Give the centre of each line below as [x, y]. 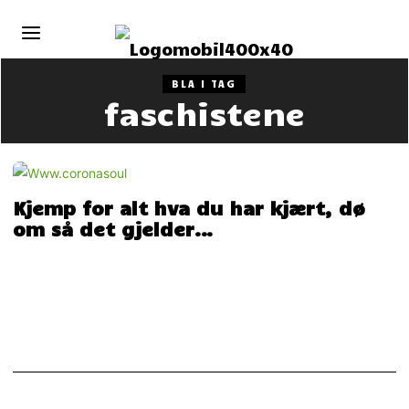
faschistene [204, 112]
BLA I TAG [204, 84]
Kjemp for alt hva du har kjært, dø [189, 208]
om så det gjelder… [113, 229]
